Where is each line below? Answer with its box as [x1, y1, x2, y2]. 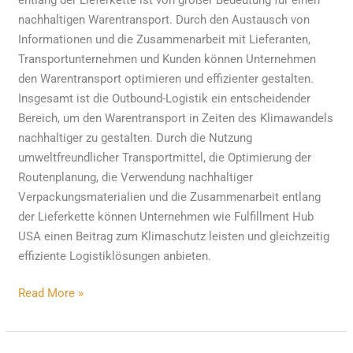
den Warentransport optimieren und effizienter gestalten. [18, 71, 314, 86]
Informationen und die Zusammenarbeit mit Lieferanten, [18, 32, 311, 46]
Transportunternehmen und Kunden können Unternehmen [18, 51, 317, 66]
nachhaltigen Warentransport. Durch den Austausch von [18, 12, 310, 27]
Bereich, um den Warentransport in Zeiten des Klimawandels [18, 110, 334, 125]
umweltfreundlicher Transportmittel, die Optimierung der [18, 150, 312, 165]
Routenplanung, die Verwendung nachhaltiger [18, 169, 254, 184]
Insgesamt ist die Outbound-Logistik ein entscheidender [18, 91, 311, 106]
